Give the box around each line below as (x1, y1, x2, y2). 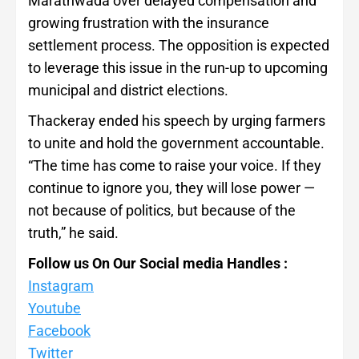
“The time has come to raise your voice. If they (28, 157, 321, 175)
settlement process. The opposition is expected (28, 37, 329, 54)
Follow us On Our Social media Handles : (28, 255, 288, 272)
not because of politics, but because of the (28, 202, 296, 220)
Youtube (28, 300, 81, 317)
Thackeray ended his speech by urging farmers (28, 112, 325, 130)
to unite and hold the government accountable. (28, 135, 325, 152)
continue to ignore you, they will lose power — (28, 179, 315, 197)
